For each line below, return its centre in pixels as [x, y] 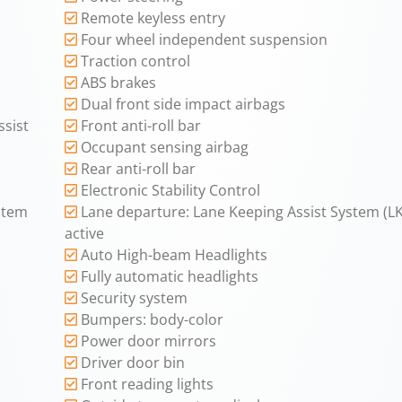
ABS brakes [119, 82]
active [85, 233]
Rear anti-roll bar [139, 168]
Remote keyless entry [153, 17]
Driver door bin [133, 362]
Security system [135, 297]
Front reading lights [148, 384]
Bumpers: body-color [153, 319]
